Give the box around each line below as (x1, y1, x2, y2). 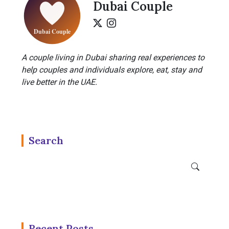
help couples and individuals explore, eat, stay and (21, 65, 202, 75)
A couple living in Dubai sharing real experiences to (21, 53, 204, 62)
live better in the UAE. (21, 77, 97, 87)
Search (29, 134, 63, 147)
